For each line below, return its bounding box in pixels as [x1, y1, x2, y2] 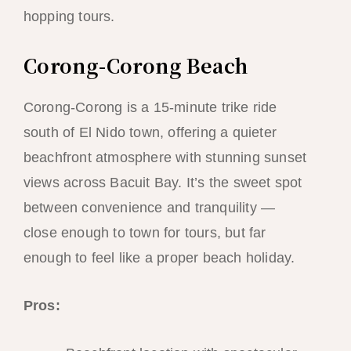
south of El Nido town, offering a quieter [23, 125, 277, 141]
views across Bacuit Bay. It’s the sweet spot [23, 175, 302, 191]
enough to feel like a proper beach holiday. [23, 250, 295, 266]
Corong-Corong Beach [23, 51, 248, 80]
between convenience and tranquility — [23, 200, 276, 216]
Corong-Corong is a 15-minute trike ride [23, 100, 277, 116]
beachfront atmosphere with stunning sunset [23, 150, 307, 166]
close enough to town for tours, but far [23, 225, 266, 241]
